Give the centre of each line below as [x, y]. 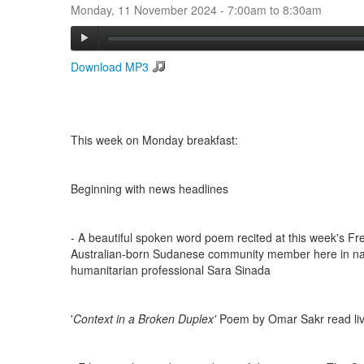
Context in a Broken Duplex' [146, 318]
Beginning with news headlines [149, 188]
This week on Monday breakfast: [154, 140]
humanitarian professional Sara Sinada [171, 270]
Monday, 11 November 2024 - [149, 10]
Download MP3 [110, 67]
